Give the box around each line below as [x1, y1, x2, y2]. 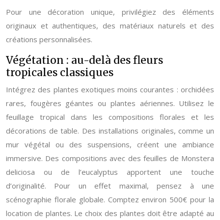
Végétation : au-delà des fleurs [6, 54, 163, 67]
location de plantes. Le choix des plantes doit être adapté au [6, 208, 214, 218]
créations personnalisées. [6, 34, 92, 44]
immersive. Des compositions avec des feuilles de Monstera [6, 153, 214, 163]
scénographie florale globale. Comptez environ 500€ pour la [6, 194, 214, 204]
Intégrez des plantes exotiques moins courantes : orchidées [6, 84, 214, 94]
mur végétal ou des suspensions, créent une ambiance [6, 139, 214, 149]
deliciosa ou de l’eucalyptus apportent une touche [6, 167, 214, 177]
